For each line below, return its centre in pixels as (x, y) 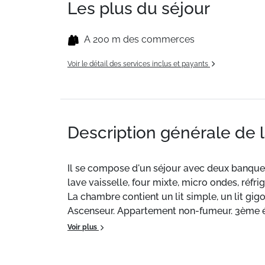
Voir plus (83, 227)
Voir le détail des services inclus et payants (139, 64)
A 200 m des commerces (139, 39)
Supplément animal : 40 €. (126, 253)
